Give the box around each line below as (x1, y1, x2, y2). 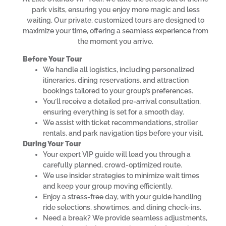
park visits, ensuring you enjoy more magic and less (31, 6, 200, 14)
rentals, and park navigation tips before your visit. (43, 129, 203, 138)
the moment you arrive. (78, 37, 153, 45)
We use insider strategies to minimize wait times (43, 172, 199, 180)
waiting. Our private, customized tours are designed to (27, 16, 204, 24)
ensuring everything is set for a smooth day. (43, 108, 184, 117)
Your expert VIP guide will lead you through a (43, 150, 191, 159)
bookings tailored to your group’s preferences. (43, 87, 193, 95)
